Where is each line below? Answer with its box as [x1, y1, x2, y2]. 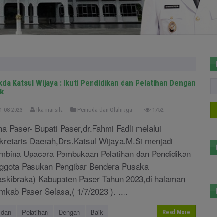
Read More [162, 209, 190, 216]
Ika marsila [35, 106, 63, 113]
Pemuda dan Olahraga [76, 106, 132, 113]
